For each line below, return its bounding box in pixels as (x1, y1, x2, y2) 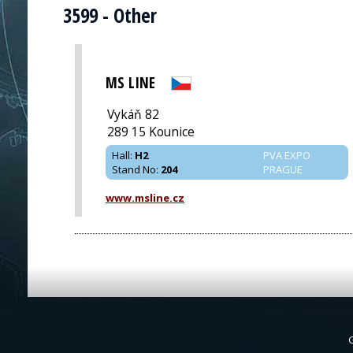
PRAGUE (263, 162, 303, 176)
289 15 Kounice (107, 122, 195, 140)
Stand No (112, 162, 156, 176)
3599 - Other (63, 2, 157, 29)
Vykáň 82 (107, 105, 159, 123)
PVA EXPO (263, 147, 310, 162)
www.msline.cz (106, 190, 184, 205)
